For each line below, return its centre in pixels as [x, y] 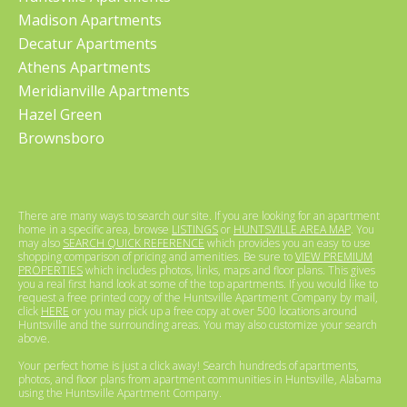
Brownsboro [61, 138]
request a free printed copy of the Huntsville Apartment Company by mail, [198, 297]
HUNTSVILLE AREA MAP [292, 229]
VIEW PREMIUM [334, 256]
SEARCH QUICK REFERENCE [134, 243]
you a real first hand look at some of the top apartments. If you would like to [198, 283]
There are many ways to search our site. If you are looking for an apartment [199, 215]
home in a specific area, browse [95, 229]
